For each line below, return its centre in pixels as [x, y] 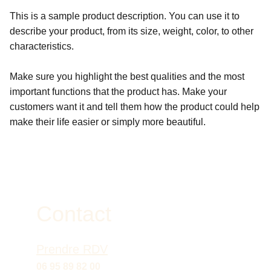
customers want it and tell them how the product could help [135, 107]
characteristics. [42, 46]
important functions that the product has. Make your [118, 92]
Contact [74, 214]
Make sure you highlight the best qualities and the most [127, 77]
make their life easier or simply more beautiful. [108, 122]
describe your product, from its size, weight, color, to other [132, 31]
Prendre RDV [72, 249]
